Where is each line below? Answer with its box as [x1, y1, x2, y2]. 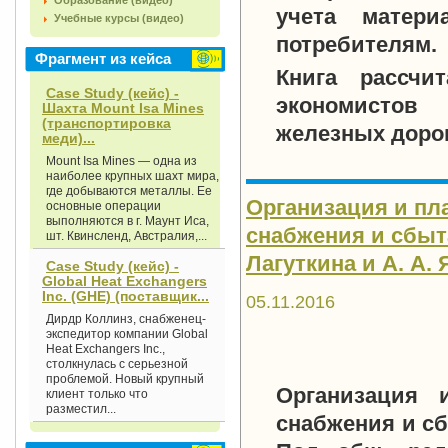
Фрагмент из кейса [35, 50, 171, 67]
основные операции [46, 199, 161, 213]
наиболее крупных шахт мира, [46, 169, 219, 183]
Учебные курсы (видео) [54, 12, 184, 24]
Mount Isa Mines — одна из [46, 154, 197, 168]
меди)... [42, 130, 95, 146]
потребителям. [276, 32, 437, 58]
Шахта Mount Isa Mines [42, 100, 204, 116]
